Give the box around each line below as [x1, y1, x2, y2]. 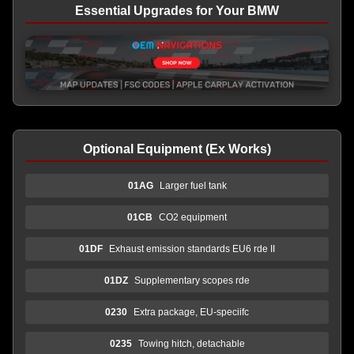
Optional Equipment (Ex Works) [83, 141, 271, 156]
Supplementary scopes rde [134, 274, 250, 286]
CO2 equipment [159, 211, 227, 223]
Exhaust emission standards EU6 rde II [109, 243, 275, 254]
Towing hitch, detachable [137, 337, 245, 349]
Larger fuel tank [159, 179, 227, 191]
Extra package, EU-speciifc [134, 306, 249, 318]
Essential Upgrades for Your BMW [75, 4, 279, 17]
